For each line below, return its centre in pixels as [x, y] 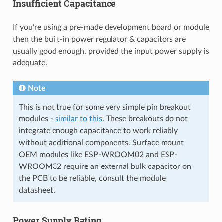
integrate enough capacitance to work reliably [98, 131]
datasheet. [37, 190]
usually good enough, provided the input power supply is [111, 51]
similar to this [78, 119]
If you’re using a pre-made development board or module [111, 27]
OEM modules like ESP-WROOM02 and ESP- [98, 154]
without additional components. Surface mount [101, 142]
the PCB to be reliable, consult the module [92, 178]
